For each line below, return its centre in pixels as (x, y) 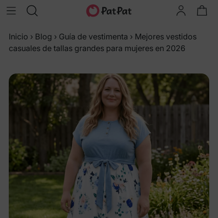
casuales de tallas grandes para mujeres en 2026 (97, 48)
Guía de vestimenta (93, 36)
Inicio (18, 36)
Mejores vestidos (166, 36)
